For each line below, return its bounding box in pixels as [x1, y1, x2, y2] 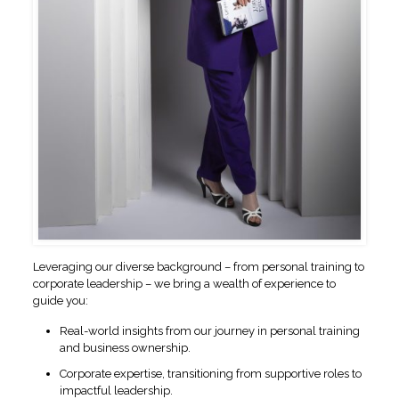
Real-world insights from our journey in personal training [59, 323, 360, 338]
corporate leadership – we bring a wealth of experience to [32, 276, 336, 290]
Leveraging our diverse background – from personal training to [32, 259, 364, 273]
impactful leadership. [59, 383, 173, 397]
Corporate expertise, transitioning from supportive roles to [59, 366, 362, 380]
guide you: [32, 293, 88, 307]
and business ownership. [59, 340, 191, 354]
